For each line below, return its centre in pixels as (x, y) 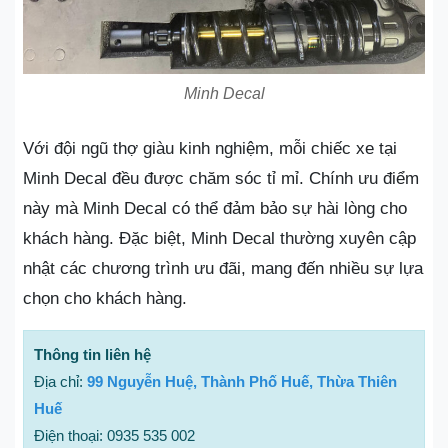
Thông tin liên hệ (92, 354)
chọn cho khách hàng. (105, 298)
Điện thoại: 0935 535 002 (114, 435)
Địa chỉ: (60, 381)
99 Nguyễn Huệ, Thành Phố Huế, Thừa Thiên (242, 381)
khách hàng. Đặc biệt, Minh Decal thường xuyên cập (219, 238)
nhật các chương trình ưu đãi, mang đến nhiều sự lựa (223, 268)
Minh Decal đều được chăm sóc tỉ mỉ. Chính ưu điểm (221, 178)
